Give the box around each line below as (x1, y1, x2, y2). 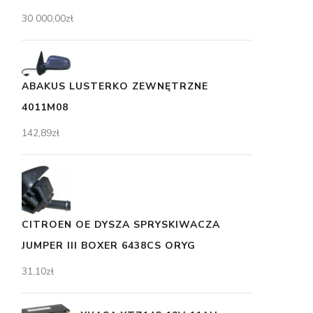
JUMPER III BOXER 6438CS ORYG (22, 238, 196, 252)
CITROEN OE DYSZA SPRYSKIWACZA (22, 217, 220, 231)
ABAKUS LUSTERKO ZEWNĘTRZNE (22, 79, 208, 93)
